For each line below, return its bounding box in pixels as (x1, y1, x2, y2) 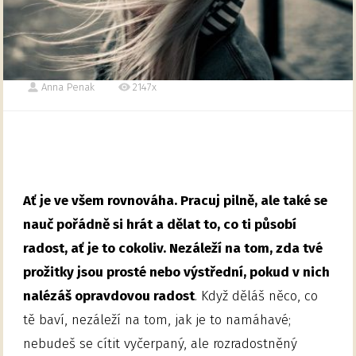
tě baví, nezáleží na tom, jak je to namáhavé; (23, 311, 292, 328)
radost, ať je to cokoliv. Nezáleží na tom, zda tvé (23, 239, 323, 257)
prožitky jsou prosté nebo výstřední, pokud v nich (23, 263, 331, 281)
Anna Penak (41, 80, 95, 93)
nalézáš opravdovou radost (23, 287, 195, 304)
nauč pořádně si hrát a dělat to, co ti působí (23, 215, 297, 233)
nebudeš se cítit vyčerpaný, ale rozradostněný (23, 335, 298, 352)
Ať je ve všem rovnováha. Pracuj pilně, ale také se (23, 192, 328, 209)
